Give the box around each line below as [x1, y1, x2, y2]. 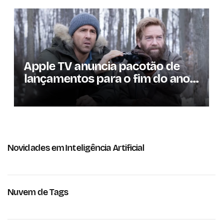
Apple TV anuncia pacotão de [23, 59, 180, 74]
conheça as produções [23, 84, 146, 99]
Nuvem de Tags [7, 186, 69, 198]
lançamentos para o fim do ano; [23, 72, 193, 86]
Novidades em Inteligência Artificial [7, 142, 144, 153]
